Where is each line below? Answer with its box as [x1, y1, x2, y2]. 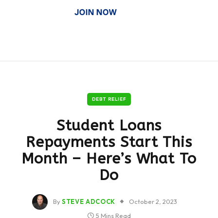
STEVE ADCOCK [62, 197, 115, 205]
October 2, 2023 [128, 197, 177, 205]
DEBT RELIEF [91, 96, 127, 103]
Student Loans [56, 117, 162, 135]
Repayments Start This [26, 133, 192, 151]
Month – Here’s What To [21, 150, 197, 168]
